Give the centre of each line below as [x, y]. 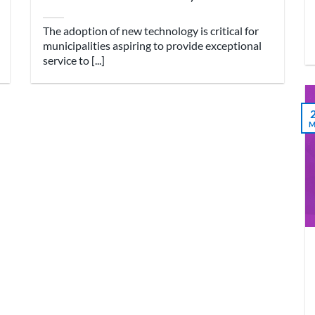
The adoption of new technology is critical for [151, 31]
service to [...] [74, 60]
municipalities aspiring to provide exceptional [153, 46]
